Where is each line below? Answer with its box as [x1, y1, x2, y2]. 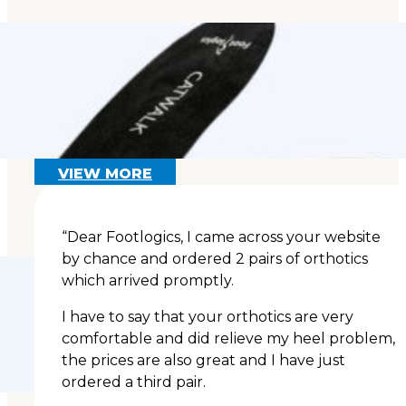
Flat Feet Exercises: [207, 19, 347, 39]
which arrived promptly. [62, 271, 234, 289]
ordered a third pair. [62, 372, 206, 391]
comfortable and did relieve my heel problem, [62, 329, 395, 347]
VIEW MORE [58, 164, 152, 182]
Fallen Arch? [207, 57, 293, 77]
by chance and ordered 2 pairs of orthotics [62, 249, 368, 267]
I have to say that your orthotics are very [62, 307, 353, 325]
